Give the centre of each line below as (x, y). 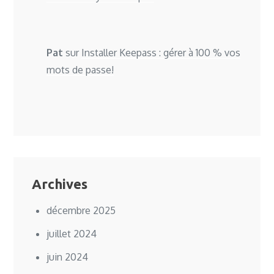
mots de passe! (80, 70)
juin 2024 (68, 257)
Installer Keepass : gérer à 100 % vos (161, 53)
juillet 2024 (72, 234)
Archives (60, 184)
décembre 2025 (81, 211)
